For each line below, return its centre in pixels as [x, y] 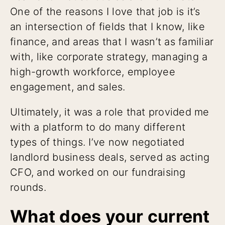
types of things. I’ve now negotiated [97, 142]
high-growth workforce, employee [93, 72]
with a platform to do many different [98, 127]
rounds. [28, 187]
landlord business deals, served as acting [110, 157]
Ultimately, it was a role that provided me [110, 112]
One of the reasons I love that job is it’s [105, 11]
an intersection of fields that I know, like [107, 26]
